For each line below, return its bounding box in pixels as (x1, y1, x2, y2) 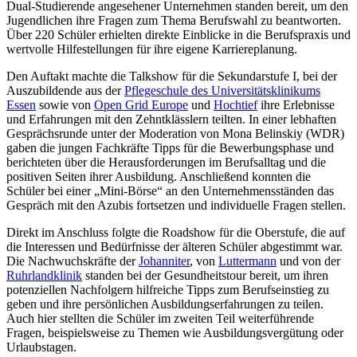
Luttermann (218, 253, 277, 268)
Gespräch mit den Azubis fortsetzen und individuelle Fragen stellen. (6, 198, 346, 212)
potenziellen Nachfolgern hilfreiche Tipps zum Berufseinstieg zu (6, 282, 329, 296)
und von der (277, 253, 340, 268)
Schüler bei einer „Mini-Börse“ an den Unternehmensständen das (6, 183, 334, 198)
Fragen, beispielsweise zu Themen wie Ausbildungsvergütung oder (6, 325, 343, 339)
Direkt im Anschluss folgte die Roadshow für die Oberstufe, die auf (6, 225, 345, 239)
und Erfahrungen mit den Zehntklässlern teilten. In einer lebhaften (6, 112, 336, 126)
